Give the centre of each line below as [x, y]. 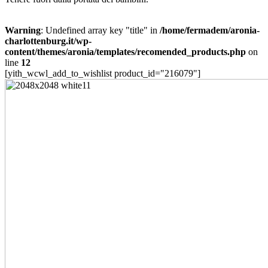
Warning [23, 31]
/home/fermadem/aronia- [210, 31]
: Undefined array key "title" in [100, 31]
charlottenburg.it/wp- [48, 41]
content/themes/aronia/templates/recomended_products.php [125, 52]
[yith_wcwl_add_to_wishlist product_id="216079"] [103, 74]
